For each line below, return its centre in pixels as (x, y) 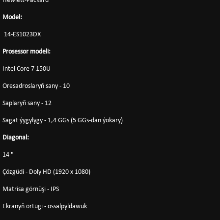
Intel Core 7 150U (27, 69)
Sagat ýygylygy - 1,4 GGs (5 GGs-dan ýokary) (63, 121)
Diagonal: (16, 138)
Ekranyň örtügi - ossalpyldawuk (45, 206)
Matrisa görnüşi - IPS (31, 189)
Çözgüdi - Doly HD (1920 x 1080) (46, 172)
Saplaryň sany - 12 (27, 103)
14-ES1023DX (22, 35)
